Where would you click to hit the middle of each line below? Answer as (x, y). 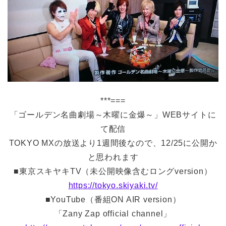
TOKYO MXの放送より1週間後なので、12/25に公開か (113, 143)
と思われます (113, 157)
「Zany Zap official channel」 (113, 214)
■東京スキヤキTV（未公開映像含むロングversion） (113, 172)
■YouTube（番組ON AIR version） (113, 200)
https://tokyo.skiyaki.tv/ (113, 186)
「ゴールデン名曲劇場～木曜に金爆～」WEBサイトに (113, 115)
